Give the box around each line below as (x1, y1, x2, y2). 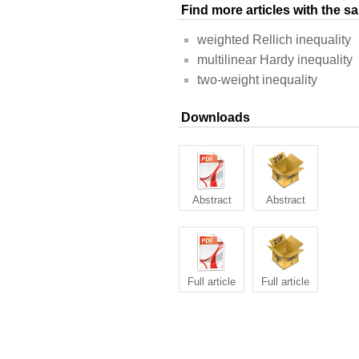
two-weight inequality (197, 73, 317, 87)
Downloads (181, 111, 250, 125)
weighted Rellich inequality (197, 33, 351, 47)
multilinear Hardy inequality (197, 53, 353, 67)
